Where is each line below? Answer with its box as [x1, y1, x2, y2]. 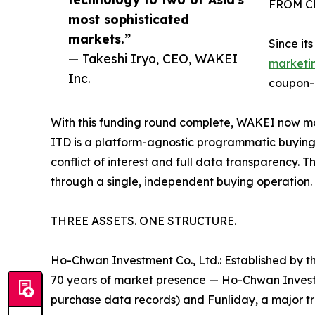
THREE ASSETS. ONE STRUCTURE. [51, 214, 236, 229]
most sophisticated [68, 11, 189, 27]
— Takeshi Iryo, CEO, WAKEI [68, 51, 238, 67]
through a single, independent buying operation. [51, 174, 312, 189]
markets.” [68, 31, 131, 47]
